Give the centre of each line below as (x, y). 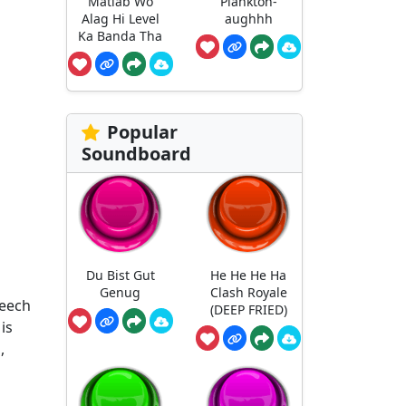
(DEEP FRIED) (248, 309)
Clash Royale (248, 292)
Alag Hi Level (120, 18)
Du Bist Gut (120, 275)
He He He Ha (249, 275)
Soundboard (136, 154)
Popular (142, 132)
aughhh (248, 18)
